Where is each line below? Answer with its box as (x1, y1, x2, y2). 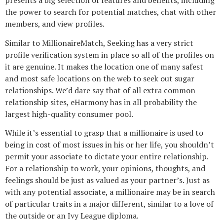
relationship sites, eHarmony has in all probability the (5, 96, 197, 108)
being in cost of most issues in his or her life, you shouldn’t (5, 139, 214, 150)
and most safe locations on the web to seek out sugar (5, 73, 194, 84)
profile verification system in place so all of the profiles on (5, 49, 214, 60)
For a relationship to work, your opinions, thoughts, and (5, 163, 205, 174)
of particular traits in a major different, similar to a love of (5, 198, 214, 210)
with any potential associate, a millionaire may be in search (5, 186, 215, 198)
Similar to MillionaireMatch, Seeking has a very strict (5, 37, 193, 48)
